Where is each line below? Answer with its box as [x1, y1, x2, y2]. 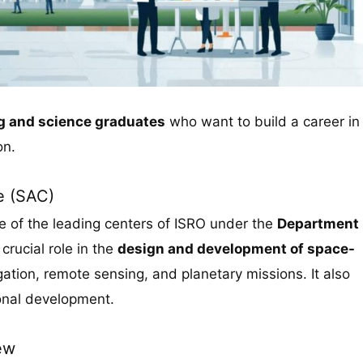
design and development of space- [117, 240, 355, 257]
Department [277, 215, 359, 232]
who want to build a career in [165, 113, 360, 130]
